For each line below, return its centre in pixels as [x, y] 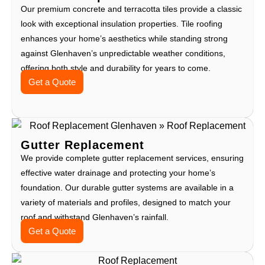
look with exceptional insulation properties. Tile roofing [122, 23]
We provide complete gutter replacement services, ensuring [132, 158]
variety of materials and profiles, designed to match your [126, 203]
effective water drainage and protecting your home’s [118, 173]
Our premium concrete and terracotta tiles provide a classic [131, 9]
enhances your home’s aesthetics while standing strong [124, 38]
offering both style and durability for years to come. [116, 68]
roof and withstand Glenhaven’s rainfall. [95, 217]
